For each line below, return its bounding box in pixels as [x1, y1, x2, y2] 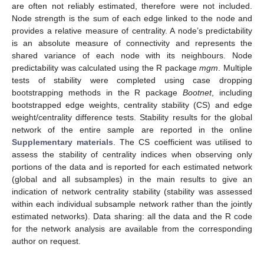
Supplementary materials [12, 137, 114, 147]
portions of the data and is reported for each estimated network [12, 162, 252, 172]
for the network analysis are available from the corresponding [12, 224, 252, 234]
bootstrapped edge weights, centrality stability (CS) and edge [12, 100, 252, 110]
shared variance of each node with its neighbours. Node [12, 51, 252, 61]
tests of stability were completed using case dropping [12, 75, 252, 85]
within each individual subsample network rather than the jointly [12, 199, 252, 209]
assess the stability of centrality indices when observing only [12, 150, 252, 160]
